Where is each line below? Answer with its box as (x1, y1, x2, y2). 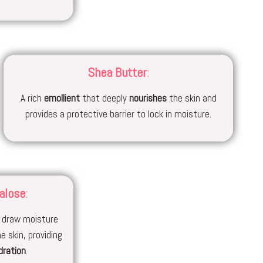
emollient (43, 92, 80, 104)
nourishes (129, 92, 167, 104)
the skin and (166, 92, 217, 104)
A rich (20, 92, 44, 104)
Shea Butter (87, 64, 147, 80)
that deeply (79, 92, 129, 104)
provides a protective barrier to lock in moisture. (25, 107, 212, 120)
